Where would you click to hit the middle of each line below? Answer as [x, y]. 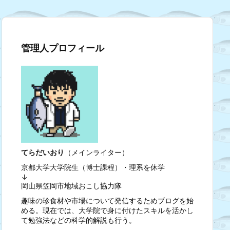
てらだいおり [43, 152]
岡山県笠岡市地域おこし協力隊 [71, 186]
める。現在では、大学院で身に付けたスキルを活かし [107, 210]
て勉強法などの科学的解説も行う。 [79, 220]
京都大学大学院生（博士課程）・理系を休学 [93, 167]
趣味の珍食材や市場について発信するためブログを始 [107, 201]
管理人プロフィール [63, 48]
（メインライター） [97, 152]
